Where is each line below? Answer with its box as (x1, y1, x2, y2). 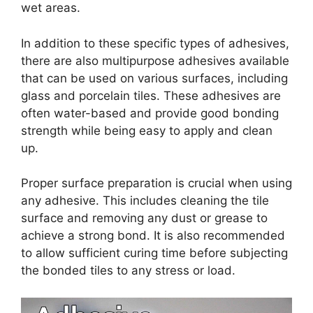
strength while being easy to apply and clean (21, 123, 272, 138)
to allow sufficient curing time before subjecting (21, 246, 288, 261)
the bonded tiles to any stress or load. (21, 263, 235, 278)
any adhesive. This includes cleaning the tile (21, 194, 269, 208)
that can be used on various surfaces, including (21, 71, 288, 85)
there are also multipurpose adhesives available (21, 53, 289, 68)
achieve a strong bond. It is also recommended (21, 228, 285, 243)
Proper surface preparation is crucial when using (21, 176, 292, 191)
